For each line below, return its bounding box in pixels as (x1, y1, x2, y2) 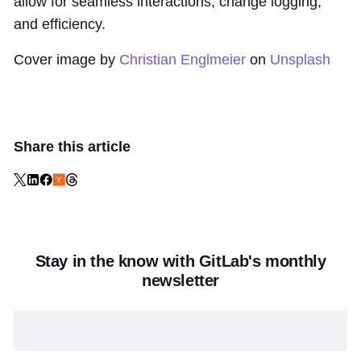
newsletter (142, 272, 219, 289)
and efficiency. (14, 16, 106, 32)
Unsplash (270, 52, 330, 68)
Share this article (14, 139, 131, 155)
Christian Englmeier (119, 52, 246, 68)
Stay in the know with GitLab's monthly (35, 252, 326, 270)
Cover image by (14, 52, 119, 68)
